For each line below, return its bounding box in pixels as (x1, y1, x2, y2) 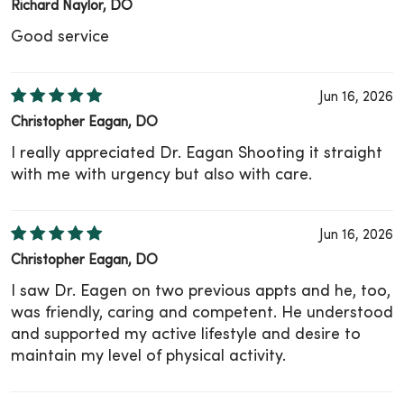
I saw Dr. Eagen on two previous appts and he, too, (11, 284, 390, 300)
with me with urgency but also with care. (11, 168, 312, 184)
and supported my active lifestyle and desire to (11, 327, 361, 344)
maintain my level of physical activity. (11, 349, 286, 365)
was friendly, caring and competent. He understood (11, 306, 393, 322)
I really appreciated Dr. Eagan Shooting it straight (11, 146, 382, 162)
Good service (11, 30, 109, 46)
